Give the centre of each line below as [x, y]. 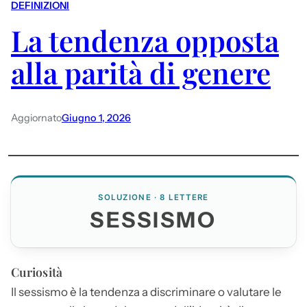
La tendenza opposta [145, 41]
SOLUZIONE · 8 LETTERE [153, 197]
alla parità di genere [141, 73]
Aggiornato [36, 118]
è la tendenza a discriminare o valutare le [175, 292]
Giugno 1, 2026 [96, 118]
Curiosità [37, 271]
